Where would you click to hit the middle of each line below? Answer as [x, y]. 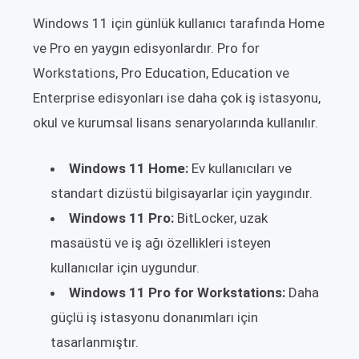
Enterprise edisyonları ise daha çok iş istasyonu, [177, 98]
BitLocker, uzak [221, 218]
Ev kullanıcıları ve [240, 169]
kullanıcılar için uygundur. [125, 268]
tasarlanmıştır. [95, 343]
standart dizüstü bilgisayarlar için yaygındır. [182, 194]
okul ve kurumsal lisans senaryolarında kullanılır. [175, 123]
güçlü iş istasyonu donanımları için [154, 318]
